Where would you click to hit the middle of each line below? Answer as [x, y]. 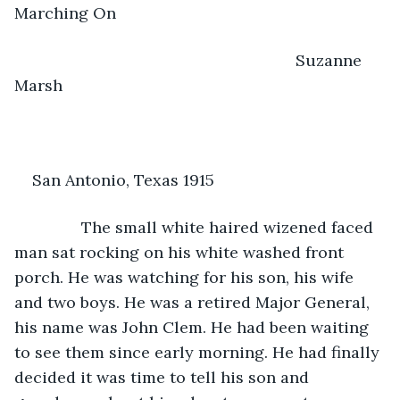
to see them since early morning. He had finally [199, 352]
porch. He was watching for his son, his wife [186, 277]
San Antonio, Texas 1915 [123, 179]
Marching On [65, 12]
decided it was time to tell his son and [164, 377]
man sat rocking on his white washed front [181, 252]
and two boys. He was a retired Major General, [194, 302]
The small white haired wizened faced [205, 227]
